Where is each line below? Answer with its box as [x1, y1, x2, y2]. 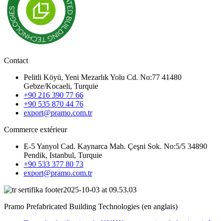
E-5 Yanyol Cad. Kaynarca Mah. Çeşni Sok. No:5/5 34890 [24, 142, 207, 150]
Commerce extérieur [4, 125, 67, 134]
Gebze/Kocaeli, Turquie [24, 81, 98, 90]
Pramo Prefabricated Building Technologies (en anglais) [4, 202, 178, 211]
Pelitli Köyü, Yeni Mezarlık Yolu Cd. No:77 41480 [24, 73, 182, 81]
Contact [4, 56, 28, 65]
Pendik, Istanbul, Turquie [24, 150, 102, 159]
